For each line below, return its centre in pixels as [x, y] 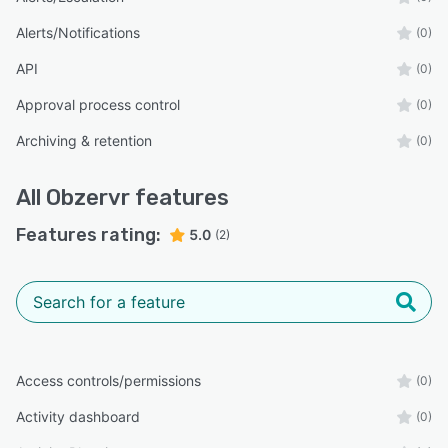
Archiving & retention [84, 141]
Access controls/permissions [108, 381]
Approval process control [98, 105]
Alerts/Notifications [78, 33]
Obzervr [88, 198]
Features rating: [88, 235]
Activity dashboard [78, 417]
